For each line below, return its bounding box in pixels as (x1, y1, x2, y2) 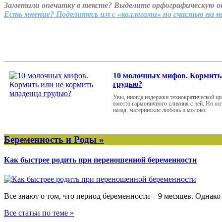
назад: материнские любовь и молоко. (113, 106, 207, 113)
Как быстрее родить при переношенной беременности (4, 155, 197, 164)
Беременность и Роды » (4, 134, 104, 145)
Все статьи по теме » (4, 209, 74, 218)
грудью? (113, 79, 142, 88)
